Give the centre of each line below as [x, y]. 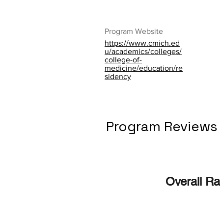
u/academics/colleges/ [143, 51]
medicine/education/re [144, 68]
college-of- [123, 60]
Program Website [134, 31]
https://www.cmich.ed [142, 43]
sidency [118, 76]
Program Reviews [162, 126]
